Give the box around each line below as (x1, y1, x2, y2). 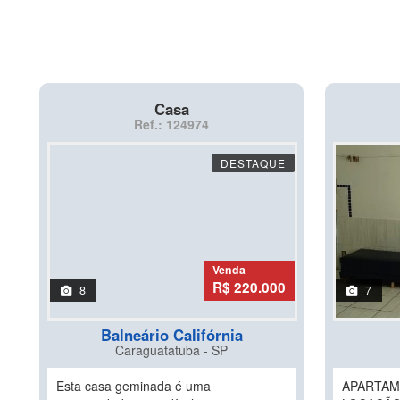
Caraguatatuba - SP (115, 341, 228, 359)
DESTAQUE (221, 155, 286, 171)
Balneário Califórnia (100, 324, 243, 346)
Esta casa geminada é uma (56, 377, 211, 395)
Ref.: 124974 (134, 115, 209, 133)
